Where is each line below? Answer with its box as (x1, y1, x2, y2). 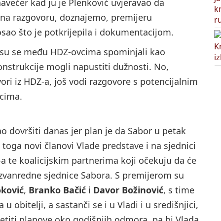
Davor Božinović (93, 184, 163, 196)
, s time (163, 184, 194, 196)
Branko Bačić (29, 184, 86, 196)
